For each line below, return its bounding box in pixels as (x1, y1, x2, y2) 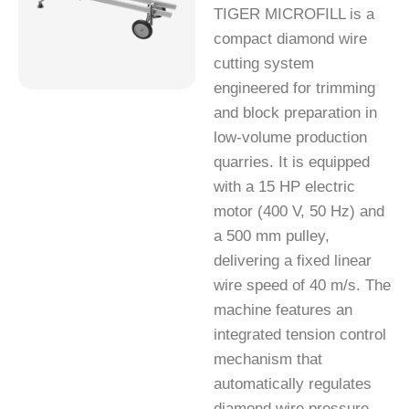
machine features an (214, 301, 352, 320)
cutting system (214, 55, 314, 73)
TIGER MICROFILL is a (214, 5, 374, 24)
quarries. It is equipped (214, 153, 370, 172)
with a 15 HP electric (214, 178, 355, 196)
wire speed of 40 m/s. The (214, 277, 391, 295)
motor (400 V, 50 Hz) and (214, 203, 384, 221)
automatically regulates (214, 375, 372, 393)
